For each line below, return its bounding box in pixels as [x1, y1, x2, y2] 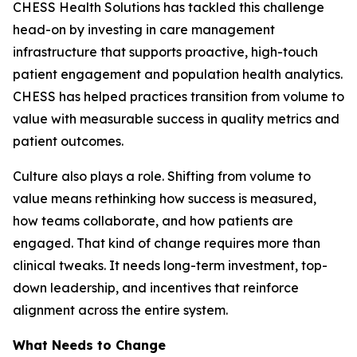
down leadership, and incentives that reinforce [13, 280, 299, 296]
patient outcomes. [13, 133, 124, 149]
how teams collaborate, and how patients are [13, 213, 293, 229]
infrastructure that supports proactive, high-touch [13, 44, 318, 60]
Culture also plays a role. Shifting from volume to [13, 168, 311, 184]
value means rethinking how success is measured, [13, 190, 316, 206]
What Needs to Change [13, 337, 166, 353]
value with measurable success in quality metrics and [13, 111, 339, 127]
